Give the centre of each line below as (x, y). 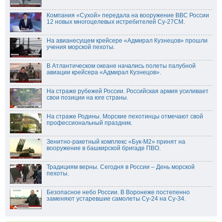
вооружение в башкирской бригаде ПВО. (104, 148)
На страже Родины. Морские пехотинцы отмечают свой (125, 116)
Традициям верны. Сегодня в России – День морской (121, 167)
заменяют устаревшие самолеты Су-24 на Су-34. (116, 198)
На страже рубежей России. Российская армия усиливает (128, 91)
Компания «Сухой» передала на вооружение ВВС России (128, 15)
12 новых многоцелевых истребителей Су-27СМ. (116, 22)
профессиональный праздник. (89, 123)
